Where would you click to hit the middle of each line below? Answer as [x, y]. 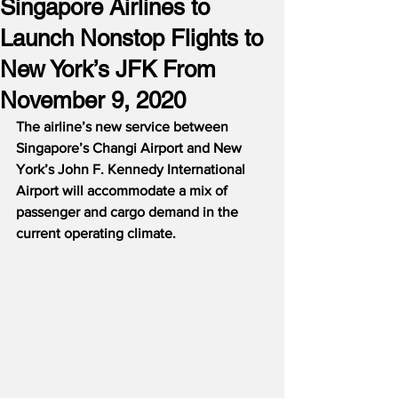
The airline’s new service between [124, 127]
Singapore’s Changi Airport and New [131, 148]
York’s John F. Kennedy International [132, 169]
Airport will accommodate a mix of [123, 191]
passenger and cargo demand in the [129, 212]
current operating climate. [96, 233]
